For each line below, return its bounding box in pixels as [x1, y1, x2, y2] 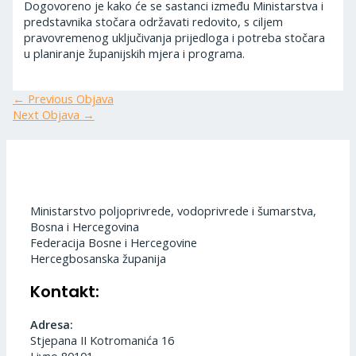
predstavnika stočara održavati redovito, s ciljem [24, 14, 284, 30]
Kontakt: [30, 280, 99, 303]
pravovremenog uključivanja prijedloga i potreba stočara [24, 29, 326, 46]
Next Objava [12, 106, 83, 122]
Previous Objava [24, 90, 114, 106]
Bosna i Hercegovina [30, 219, 139, 235]
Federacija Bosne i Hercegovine [30, 234, 197, 251]
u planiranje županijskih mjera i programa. [24, 45, 246, 62]
